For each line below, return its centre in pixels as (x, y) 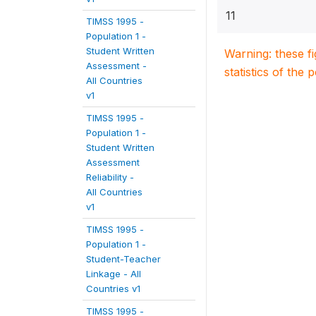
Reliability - (110, 177)
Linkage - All (114, 274)
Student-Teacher (123, 259)
